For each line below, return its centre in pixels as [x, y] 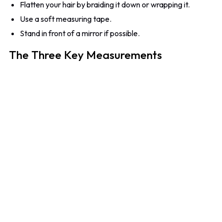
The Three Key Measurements [86, 55]
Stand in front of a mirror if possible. [80, 33]
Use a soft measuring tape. [66, 19]
